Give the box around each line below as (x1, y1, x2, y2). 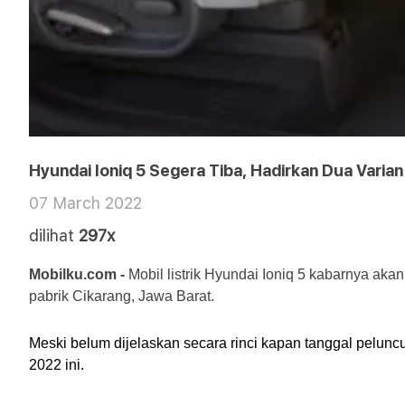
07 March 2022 (29, 193, 142, 212)
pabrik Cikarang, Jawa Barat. (29, 288, 214, 304)
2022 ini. (29, 357, 84, 372)
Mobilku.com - (29, 267, 125, 282)
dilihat (29, 226, 74, 245)
